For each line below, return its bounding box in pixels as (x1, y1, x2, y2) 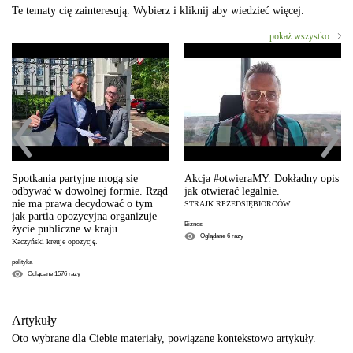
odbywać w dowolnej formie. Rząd (12, 184, 168, 197)
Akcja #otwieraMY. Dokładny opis (184, 172, 339, 184)
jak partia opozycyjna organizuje (12, 210, 157, 222)
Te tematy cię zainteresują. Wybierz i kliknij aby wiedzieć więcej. (12, 4, 304, 17)
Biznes (184, 220, 203, 228)
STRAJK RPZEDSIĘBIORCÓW (184, 199, 290, 208)
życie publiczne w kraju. (12, 222, 121, 235)
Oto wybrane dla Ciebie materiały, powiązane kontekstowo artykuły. (12, 332, 316, 344)
